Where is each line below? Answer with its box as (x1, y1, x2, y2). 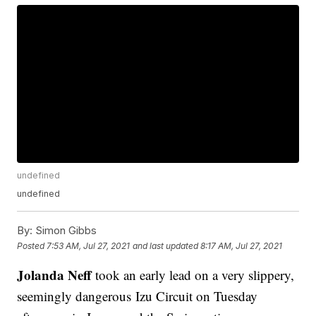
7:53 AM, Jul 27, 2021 (47, 240, 130, 251)
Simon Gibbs (32, 224, 97, 238)
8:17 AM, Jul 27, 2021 (200, 240, 283, 251)
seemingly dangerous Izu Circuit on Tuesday (17, 287, 258, 305)
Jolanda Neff (17, 265, 92, 285)
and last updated (133, 240, 199, 251)
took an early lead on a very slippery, (92, 266, 295, 284)
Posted (17, 240, 47, 251)
